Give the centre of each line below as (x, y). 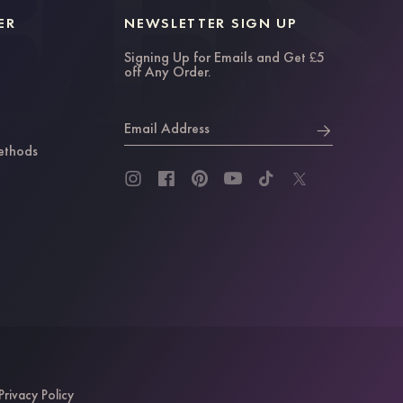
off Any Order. (168, 71)
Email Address (167, 128)
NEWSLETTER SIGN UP (211, 22)
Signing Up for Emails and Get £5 (225, 57)
